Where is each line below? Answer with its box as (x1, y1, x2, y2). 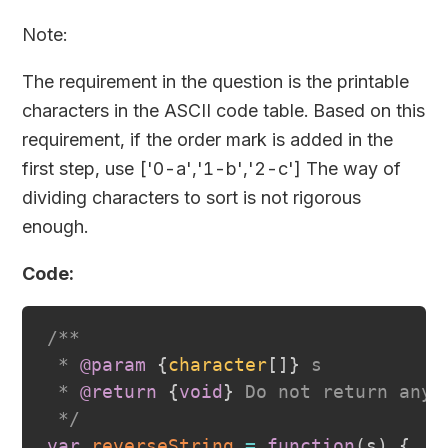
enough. (22, 216, 89, 238)
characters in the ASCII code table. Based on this (22, 100, 426, 122)
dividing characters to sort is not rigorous (22, 187, 362, 209)
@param (79, 354, 146, 376)
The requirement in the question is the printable (22, 71, 410, 93)
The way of (301, 158, 402, 180)
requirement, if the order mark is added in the (22, 129, 394, 151)
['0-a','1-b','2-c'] (139, 158, 302, 180)
